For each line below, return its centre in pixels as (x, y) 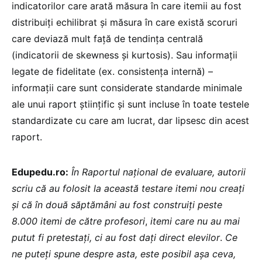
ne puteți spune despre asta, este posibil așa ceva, (124, 254)
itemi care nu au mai (195, 221)
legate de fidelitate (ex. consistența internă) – (112, 71)
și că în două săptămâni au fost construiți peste (117, 204)
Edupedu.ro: (40, 172)
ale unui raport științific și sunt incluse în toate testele (130, 104)
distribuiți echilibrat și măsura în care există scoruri (125, 22)
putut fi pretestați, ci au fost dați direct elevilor (116, 237)
